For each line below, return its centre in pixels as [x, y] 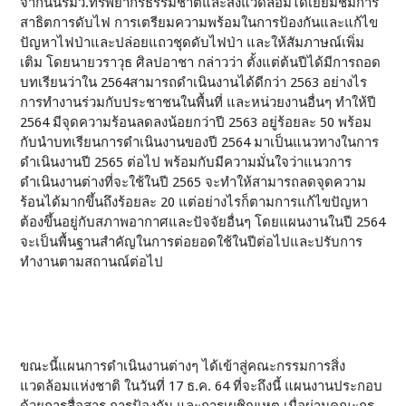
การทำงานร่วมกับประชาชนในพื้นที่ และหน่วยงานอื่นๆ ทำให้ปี [198, 102]
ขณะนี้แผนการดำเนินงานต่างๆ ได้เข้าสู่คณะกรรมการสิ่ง [183, 366]
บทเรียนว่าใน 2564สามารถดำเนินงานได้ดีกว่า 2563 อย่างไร [194, 82]
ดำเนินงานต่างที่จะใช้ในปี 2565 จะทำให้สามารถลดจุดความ [193, 182]
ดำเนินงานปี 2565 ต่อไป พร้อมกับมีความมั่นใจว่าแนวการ [186, 162]
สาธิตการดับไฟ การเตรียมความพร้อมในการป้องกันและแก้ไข [199, 23]
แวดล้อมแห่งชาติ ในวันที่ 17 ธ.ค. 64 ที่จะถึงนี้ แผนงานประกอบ [202, 386]
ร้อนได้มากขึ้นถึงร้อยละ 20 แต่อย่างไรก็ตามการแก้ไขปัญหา [194, 202]
